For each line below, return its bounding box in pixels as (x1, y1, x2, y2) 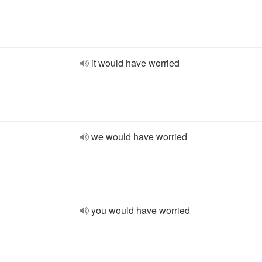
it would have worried (91, 56, 180, 70)
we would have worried (91, 130, 187, 143)
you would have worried (91, 204, 190, 217)
